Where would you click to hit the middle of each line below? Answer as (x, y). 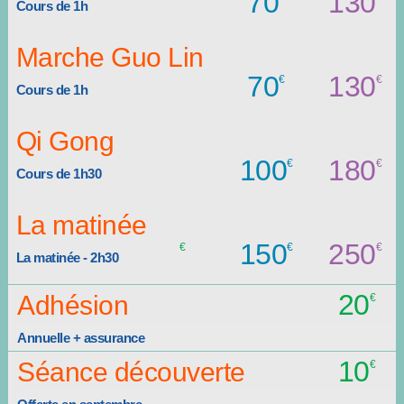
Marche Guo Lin (110, 57)
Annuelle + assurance (81, 337)
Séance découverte (131, 372)
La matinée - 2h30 (67, 257)
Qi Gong (64, 141)
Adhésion (73, 305)
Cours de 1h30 (58, 173)
